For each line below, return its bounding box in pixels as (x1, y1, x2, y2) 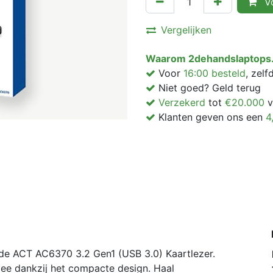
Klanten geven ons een (155, 111, 266, 123)
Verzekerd (155, 96, 205, 108)
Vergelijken (161, 24, 211, 36)
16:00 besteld (183, 67, 246, 79)
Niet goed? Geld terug (155, 82, 261, 94)
